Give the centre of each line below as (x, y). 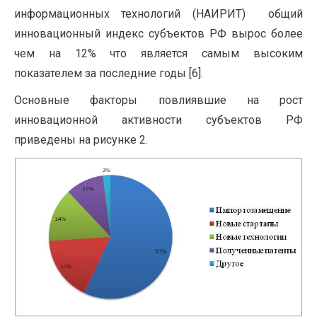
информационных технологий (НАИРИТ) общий (158, 14)
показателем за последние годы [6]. (109, 74)
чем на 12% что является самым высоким (158, 54)
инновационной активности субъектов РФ (158, 120)
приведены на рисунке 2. (81, 140)
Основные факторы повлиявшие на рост (158, 100)
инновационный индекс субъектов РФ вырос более (158, 34)
